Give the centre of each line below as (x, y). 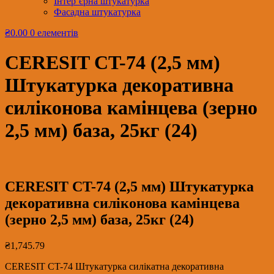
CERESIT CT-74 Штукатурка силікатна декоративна (114, 266)
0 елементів (54, 33)
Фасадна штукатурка (97, 12)
